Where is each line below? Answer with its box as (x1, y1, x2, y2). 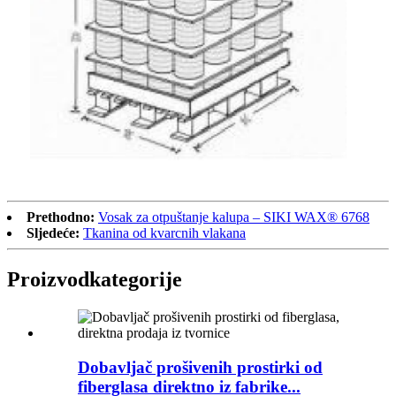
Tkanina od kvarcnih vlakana (83, 225, 246, 241)
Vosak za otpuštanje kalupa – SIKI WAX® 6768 (98, 209, 369, 225)
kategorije (89, 268, 182, 292)
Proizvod (7, 268, 89, 292)
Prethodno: (27, 209, 95, 225)
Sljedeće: (27, 225, 80, 241)
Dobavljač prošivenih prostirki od (78, 357, 323, 377)
